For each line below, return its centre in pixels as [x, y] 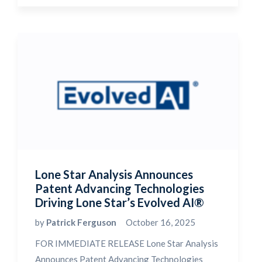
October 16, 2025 [161, 222]
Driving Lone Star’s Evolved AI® [120, 202]
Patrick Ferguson [82, 222]
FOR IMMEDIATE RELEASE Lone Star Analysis [127, 243]
